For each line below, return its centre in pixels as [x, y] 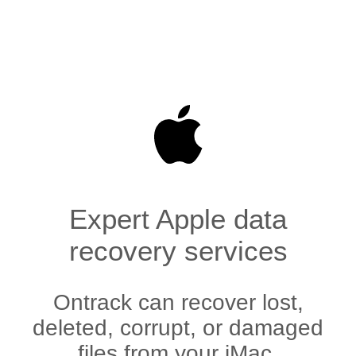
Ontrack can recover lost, [178, 303]
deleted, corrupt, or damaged [178, 328]
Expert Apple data [178, 219]
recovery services [178, 251]
